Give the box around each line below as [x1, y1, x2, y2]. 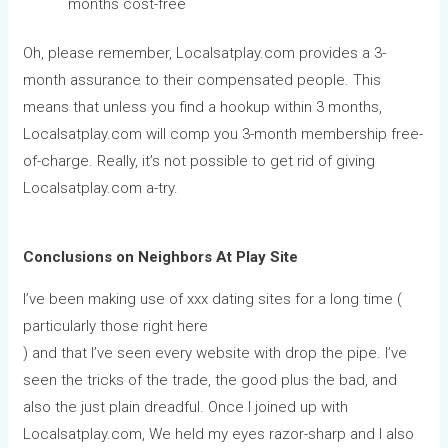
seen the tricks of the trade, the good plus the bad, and [23, 371, 398, 389]
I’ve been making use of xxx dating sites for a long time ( [23, 290, 403, 308]
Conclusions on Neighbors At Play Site [23, 248, 299, 266]
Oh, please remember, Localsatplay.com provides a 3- [23, 44, 387, 62]
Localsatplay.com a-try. [23, 179, 179, 197]
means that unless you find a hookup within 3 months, [23, 98, 383, 116]
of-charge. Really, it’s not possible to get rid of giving [23, 152, 376, 170]
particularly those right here [23, 317, 209, 335]
